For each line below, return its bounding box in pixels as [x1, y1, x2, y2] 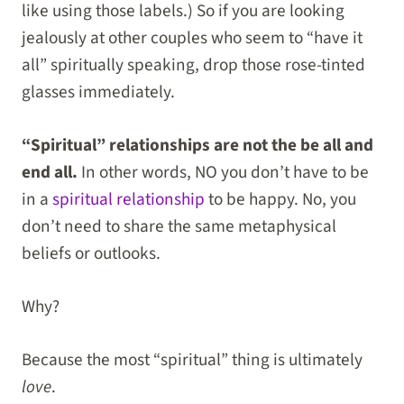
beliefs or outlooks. [22, 241, 161, 267]
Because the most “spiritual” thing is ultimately [22, 346, 363, 372]
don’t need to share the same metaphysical [22, 214, 336, 240]
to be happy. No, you [205, 187, 356, 213]
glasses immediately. [22, 79, 175, 106]
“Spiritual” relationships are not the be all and [22, 133, 373, 159]
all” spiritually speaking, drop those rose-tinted [22, 52, 365, 78]
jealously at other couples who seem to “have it [22, 25, 363, 51]
